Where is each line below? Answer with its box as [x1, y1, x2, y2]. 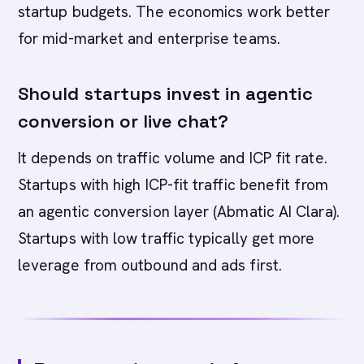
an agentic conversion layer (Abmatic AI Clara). [18, 201, 340, 222]
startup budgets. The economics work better [18, 2, 331, 22]
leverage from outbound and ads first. [18, 255, 282, 275]
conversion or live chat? [18, 110, 228, 132]
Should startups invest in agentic [18, 82, 313, 105]
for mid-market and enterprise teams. [18, 28, 280, 49]
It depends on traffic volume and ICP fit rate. [18, 148, 327, 168]
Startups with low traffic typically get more [18, 228, 315, 249]
